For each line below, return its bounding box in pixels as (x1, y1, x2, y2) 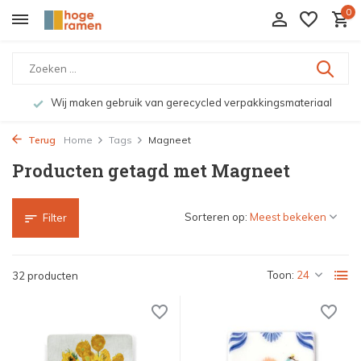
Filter (43, 211, 67, 224)
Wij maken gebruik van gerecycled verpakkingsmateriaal (48, 96, 332, 109)
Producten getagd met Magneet (12, 159, 290, 182)
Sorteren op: (185, 210, 247, 223)
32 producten (12, 269, 78, 282)
